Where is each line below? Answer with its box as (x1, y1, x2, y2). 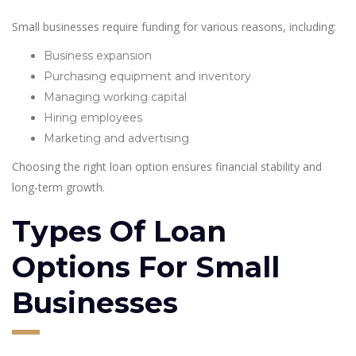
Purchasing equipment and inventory (44, 68, 251, 83)
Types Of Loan (12, 213, 226, 249)
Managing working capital (44, 89, 187, 104)
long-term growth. (12, 179, 105, 195)
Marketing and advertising (44, 130, 189, 145)
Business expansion (44, 48, 152, 63)
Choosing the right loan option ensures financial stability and (12, 158, 322, 174)
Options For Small (12, 249, 280, 284)
